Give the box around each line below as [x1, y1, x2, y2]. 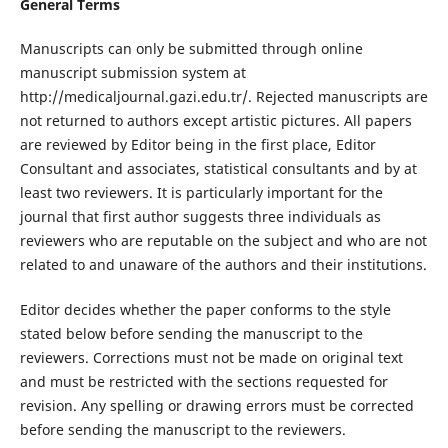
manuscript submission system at [19, 63, 246, 83]
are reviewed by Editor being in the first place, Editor [19, 135, 376, 155]
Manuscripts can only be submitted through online [19, 39, 363, 59]
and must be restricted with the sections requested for [19, 371, 388, 391]
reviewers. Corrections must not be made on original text [19, 347, 403, 367]
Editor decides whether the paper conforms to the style [19, 299, 391, 319]
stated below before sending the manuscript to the [19, 323, 363, 343]
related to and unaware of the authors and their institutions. [19, 255, 427, 275]
